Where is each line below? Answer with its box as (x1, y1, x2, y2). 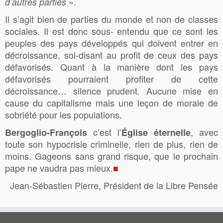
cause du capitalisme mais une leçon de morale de (5, 96, 218, 109)
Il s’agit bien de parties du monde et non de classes (5, 12, 218, 25)
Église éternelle (121, 125, 191, 139)
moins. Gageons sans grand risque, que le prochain (5, 149, 218, 162)
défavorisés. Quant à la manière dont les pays (5, 60, 218, 73)
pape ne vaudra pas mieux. (5, 161, 113, 174)
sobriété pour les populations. (5, 108, 122, 121)
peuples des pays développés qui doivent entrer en (5, 36, 218, 49)
